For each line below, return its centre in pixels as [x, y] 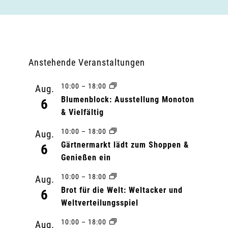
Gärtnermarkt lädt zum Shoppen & [125, 145]
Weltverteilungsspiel [99, 203]
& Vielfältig [82, 112]
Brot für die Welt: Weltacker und [122, 190]
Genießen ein [86, 158]
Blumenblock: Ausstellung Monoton [127, 99]
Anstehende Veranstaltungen [87, 62]
